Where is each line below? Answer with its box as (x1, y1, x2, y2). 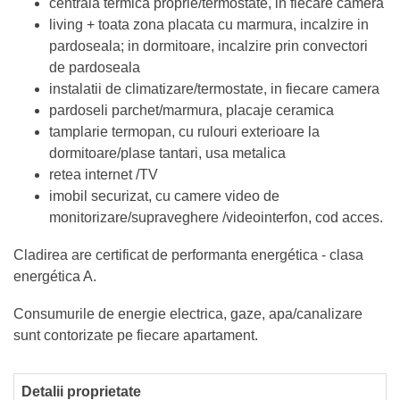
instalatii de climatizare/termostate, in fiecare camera (49, 80, 379, 96)
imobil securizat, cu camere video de (49, 187, 279, 204)
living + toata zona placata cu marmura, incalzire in (49, 16, 369, 32)
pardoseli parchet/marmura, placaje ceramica (49, 102, 334, 118)
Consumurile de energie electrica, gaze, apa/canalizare (13, 305, 362, 321)
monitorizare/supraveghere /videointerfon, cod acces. (49, 209, 383, 225)
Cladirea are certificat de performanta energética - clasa (13, 246, 363, 262)
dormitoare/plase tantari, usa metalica (49, 145, 286, 161)
